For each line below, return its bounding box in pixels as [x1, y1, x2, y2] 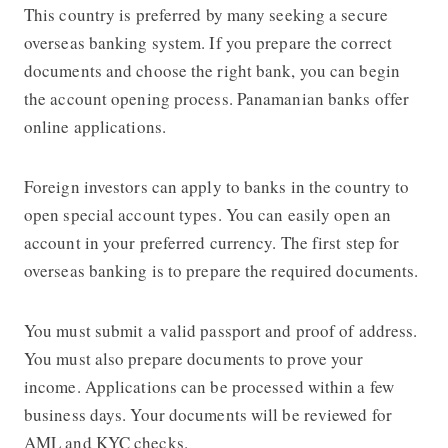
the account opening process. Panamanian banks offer [23, 86, 410, 110]
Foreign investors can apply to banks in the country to [23, 174, 410, 198]
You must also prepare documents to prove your [23, 346, 364, 370]
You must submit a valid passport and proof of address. [23, 318, 418, 342]
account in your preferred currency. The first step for [23, 230, 400, 254]
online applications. [23, 114, 166, 138]
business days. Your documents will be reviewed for [23, 402, 392, 426]
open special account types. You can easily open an [23, 202, 391, 226]
